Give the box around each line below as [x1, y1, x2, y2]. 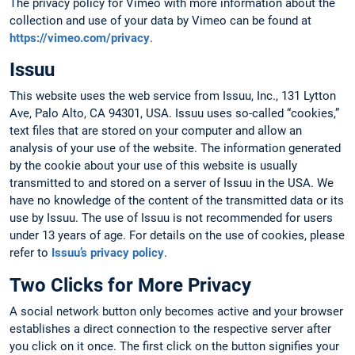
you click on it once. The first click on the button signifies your [10, 338, 339, 353]
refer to [10, 246, 52, 261]
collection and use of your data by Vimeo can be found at [10, 13, 311, 29]
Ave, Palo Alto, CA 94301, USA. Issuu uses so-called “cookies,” [10, 106, 339, 121]
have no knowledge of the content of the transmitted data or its [10, 193, 344, 208]
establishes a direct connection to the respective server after [10, 321, 331, 336]
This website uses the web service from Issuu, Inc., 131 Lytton [10, 89, 336, 104]
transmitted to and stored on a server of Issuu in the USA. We [10, 176, 334, 191]
